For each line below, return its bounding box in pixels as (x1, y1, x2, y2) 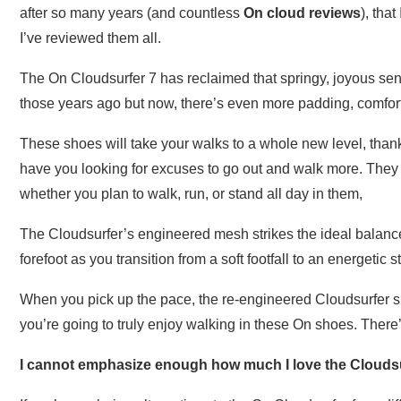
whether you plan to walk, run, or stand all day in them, (20, 186, 363, 202)
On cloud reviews (243, 5, 361, 21)
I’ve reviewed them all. (20, 30, 161, 47)
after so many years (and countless (20, 5, 243, 21)
